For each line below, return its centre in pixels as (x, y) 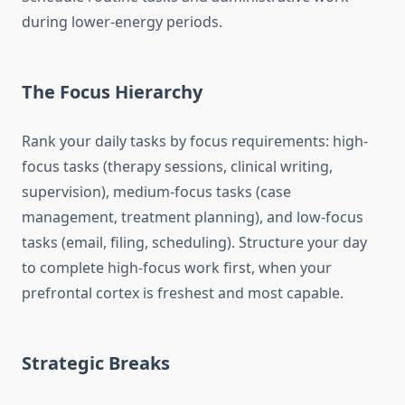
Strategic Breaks (96, 363)
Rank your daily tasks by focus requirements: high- (195, 141)
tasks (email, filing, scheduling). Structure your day (194, 243)
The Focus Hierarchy (112, 92)
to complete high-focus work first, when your (177, 268)
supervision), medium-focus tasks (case (156, 192)
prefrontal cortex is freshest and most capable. (183, 293)
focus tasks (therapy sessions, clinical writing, (177, 167)
